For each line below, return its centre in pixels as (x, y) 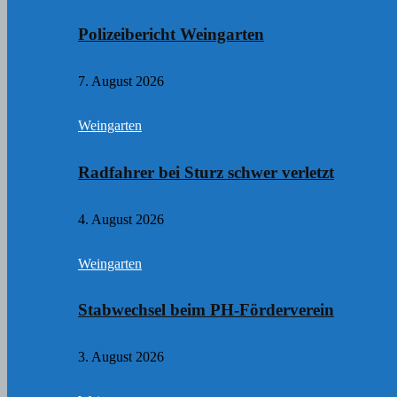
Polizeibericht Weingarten (171, 35)
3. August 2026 (121, 356)
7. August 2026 (121, 82)
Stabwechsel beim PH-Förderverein (206, 310)
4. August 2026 (121, 219)
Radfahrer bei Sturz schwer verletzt (206, 172)
